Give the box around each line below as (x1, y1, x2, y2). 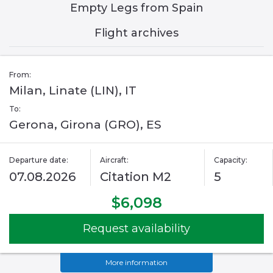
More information (105, 258, 168, 268)
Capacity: (213, 155, 247, 165)
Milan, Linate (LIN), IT (9, 83, 136, 98)
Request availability (83, 222, 190, 236)
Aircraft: (100, 155, 129, 165)
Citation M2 (100, 169, 172, 185)
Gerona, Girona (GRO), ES (9, 118, 161, 132)
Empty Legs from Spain (69, 1, 204, 15)
